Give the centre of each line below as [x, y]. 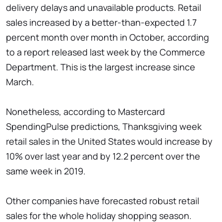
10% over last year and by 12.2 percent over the [103, 156]
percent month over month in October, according [108, 37]
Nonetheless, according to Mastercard [85, 112]
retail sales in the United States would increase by [109, 141]
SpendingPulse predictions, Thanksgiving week [104, 127]
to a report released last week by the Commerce [106, 52]
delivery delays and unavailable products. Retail [104, 8]
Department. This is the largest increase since [101, 67]
